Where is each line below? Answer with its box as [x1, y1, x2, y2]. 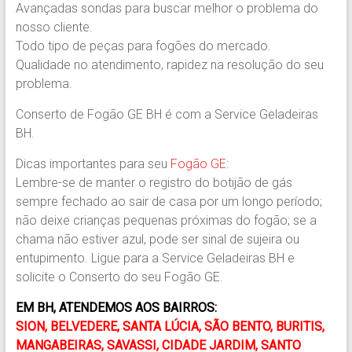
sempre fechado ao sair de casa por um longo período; [15, 193, 322, 209]
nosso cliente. [15, 19, 93, 35]
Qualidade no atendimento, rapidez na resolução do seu [15, 57, 324, 72]
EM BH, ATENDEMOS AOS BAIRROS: [15, 299, 217, 315]
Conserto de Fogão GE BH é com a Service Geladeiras [15, 106, 318, 122]
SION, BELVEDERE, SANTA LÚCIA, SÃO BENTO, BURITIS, [15, 318, 324, 334]
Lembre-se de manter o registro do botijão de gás [15, 174, 292, 190]
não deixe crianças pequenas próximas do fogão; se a [15, 212, 317, 228]
